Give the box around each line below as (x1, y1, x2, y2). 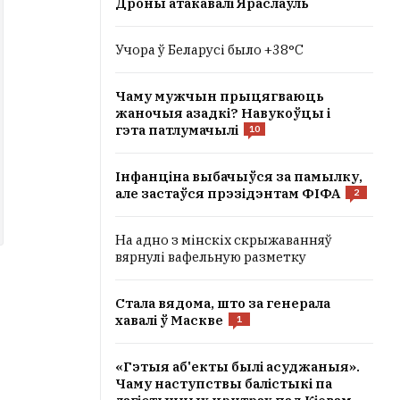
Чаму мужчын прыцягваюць (115, 87, 324, 104)
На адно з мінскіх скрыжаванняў (115, 231, 332, 248)
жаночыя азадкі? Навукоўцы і (115, 104, 330, 121)
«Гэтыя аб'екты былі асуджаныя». (115, 358, 360, 375)
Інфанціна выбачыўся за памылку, (115, 168, 362, 185)
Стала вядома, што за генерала (115, 295, 330, 312)
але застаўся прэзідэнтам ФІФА (115, 185, 340, 202)
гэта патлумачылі (115, 121, 238, 138)
